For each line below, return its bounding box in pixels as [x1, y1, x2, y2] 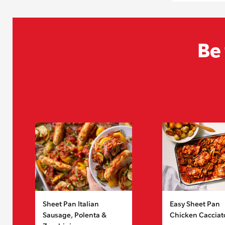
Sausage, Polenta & [43, 210, 106, 219]
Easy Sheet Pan [169, 199, 220, 208]
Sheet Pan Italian [43, 199, 99, 208]
